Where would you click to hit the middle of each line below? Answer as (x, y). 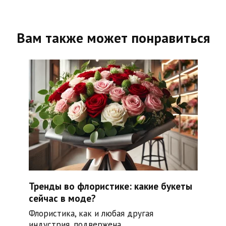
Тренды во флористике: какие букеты (110, 186)
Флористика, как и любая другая (91, 214)
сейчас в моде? (62, 198)
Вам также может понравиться (113, 38)
